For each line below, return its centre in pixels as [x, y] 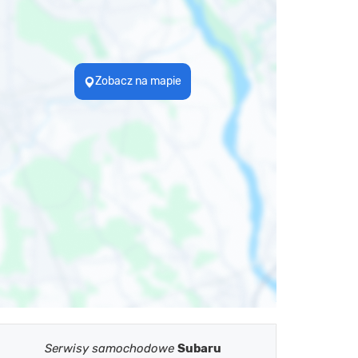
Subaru [199, 348]
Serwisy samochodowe [111, 348]
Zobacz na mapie [138, 81]
